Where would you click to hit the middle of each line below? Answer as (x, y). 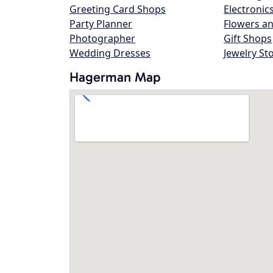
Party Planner (101, 24)
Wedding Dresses (110, 53)
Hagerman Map (115, 77)
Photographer (102, 38)
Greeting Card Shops (118, 9)
